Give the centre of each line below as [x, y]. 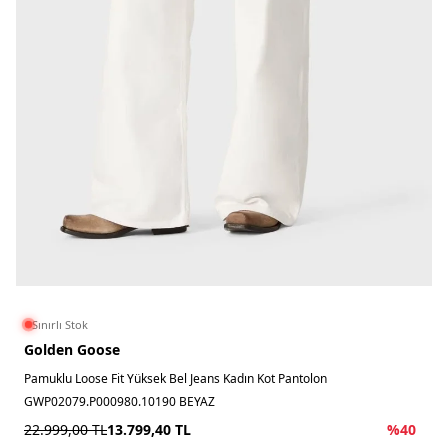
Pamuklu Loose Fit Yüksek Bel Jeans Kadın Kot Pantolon [175, 378]
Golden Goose [72, 349]
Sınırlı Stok [60, 324]
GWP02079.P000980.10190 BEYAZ [119, 401]
